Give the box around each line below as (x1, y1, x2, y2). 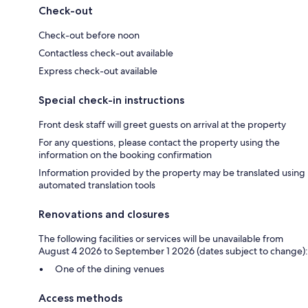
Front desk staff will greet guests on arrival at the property (38, 118, 286, 131)
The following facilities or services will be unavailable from (38, 232, 283, 245)
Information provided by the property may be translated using (38, 166, 305, 179)
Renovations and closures (38, 208, 169, 221)
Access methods (38, 291, 122, 305)
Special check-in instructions (38, 93, 184, 107)
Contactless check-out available (38, 47, 173, 60)
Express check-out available (38, 65, 157, 78)
